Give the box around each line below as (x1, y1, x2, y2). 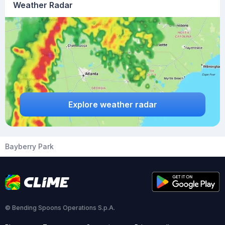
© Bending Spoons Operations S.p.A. (5, 204, 115, 211)
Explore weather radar (68, 99, 157, 109)
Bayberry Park (5, 142, 54, 151)
